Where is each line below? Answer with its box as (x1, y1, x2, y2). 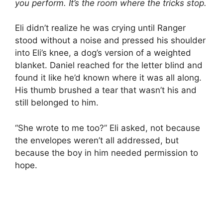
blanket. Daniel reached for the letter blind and (15, 60, 203, 71)
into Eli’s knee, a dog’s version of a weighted (15, 48, 191, 58)
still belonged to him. (15, 98, 99, 108)
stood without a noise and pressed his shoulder (15, 35, 206, 46)
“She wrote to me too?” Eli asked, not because (15, 122, 200, 133)
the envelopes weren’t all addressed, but (15, 135, 179, 145)
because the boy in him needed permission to (15, 147, 198, 158)
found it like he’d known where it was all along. (15, 73, 202, 83)
